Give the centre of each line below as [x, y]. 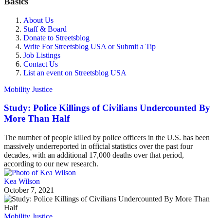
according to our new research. [51, 164]
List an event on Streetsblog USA [75, 73]
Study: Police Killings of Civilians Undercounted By [107, 108]
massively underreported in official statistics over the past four [98, 146]
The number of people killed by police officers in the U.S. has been [107, 138]
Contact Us [41, 64]
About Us [38, 20]
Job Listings [42, 55]
